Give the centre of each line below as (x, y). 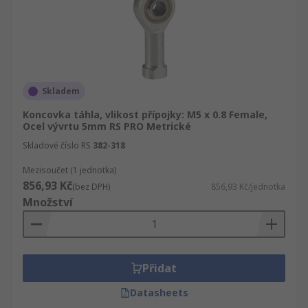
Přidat (159, 268)
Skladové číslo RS (57, 145)
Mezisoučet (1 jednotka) (69, 170)
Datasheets (159, 293)
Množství (48, 202)
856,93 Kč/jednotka (248, 187)
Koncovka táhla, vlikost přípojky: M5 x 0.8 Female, (145, 114)
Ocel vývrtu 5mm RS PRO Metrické (107, 126)
